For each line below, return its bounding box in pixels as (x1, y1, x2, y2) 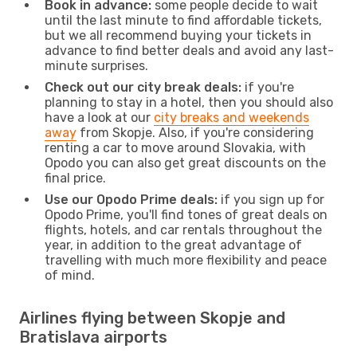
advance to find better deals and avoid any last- (45, 42, 334, 58)
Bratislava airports (19, 327, 167, 347)
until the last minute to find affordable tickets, (45, 12, 322, 28)
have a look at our (45, 109, 154, 125)
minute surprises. (45, 57, 148, 73)
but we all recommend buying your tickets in (45, 27, 312, 43)
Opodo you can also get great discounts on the (45, 155, 326, 171)
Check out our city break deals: (45, 79, 241, 95)
